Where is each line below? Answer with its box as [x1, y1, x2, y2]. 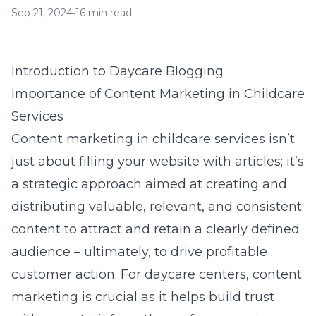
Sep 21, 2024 [11, 6, 73, 19]
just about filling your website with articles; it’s [11, 154, 304, 169]
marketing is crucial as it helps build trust [11, 289, 274, 305]
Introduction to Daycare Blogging [11, 63, 224, 79]
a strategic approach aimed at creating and [11, 176, 287, 192]
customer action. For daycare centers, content [11, 267, 302, 282]
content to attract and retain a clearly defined [11, 221, 300, 237]
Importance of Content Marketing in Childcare [11, 86, 305, 102]
